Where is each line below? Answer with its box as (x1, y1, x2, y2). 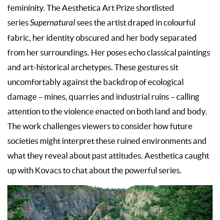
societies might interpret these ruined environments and (7, 136, 207, 145)
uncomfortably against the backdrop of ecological (7, 77, 184, 86)
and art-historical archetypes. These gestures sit (7, 62, 178, 72)
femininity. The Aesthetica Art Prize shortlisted (7, 3, 174, 12)
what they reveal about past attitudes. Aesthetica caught (7, 151, 209, 160)
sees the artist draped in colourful (77, 18, 195, 27)
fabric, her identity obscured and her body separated (7, 33, 197, 42)
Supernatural (30, 18, 77, 28)
